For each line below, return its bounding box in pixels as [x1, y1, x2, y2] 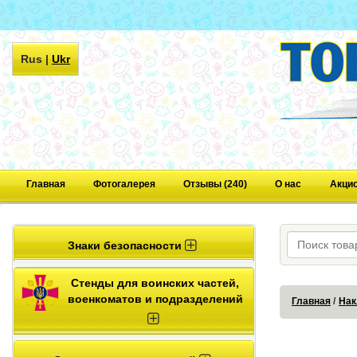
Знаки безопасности [67, 238, 185, 252]
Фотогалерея [92, 178, 155, 190]
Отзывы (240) [182, 178, 247, 190]
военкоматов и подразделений [67, 292, 243, 305]
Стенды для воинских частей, [71, 276, 239, 289]
